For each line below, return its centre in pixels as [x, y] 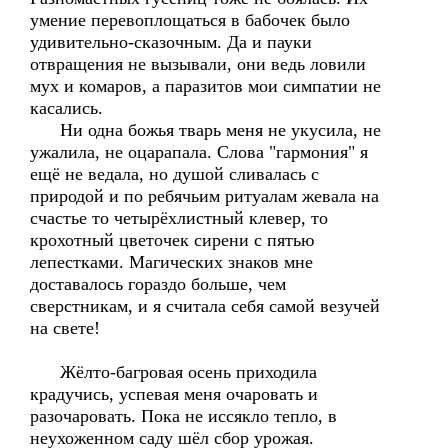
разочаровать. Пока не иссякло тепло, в [183, 416]
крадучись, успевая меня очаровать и [174, 394]
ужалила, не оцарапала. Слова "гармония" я [199, 152]
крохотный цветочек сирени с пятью [172, 240]
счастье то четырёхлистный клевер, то [179, 218]
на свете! [65, 328]
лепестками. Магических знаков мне [171, 262]
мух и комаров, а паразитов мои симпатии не [205, 86]
